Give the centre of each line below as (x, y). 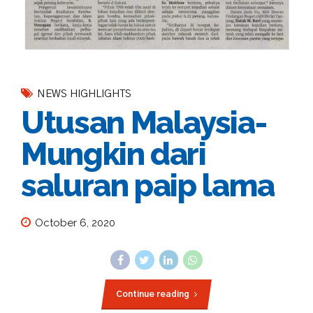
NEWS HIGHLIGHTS (84, 94)
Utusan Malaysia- (144, 122)
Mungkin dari (114, 154)
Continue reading (152, 294)
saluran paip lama (148, 185)
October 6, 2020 (75, 223)
